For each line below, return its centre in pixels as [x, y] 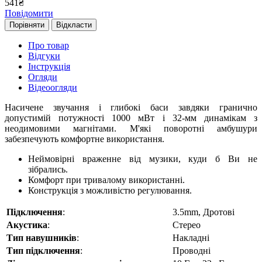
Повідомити [29, 13]
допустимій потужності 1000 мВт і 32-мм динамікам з [131, 118]
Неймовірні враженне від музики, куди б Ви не [143, 159]
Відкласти [74, 25]
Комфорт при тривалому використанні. [108, 180]
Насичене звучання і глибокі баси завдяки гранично [131, 108]
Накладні [191, 238]
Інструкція [49, 67]
